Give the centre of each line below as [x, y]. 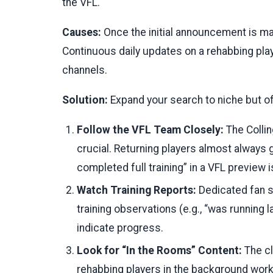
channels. [85, 70]
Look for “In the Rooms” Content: [159, 250]
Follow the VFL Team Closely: [150, 129]
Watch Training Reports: [136, 190]
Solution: [85, 100]
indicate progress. [120, 228]
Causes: [82, 32]
